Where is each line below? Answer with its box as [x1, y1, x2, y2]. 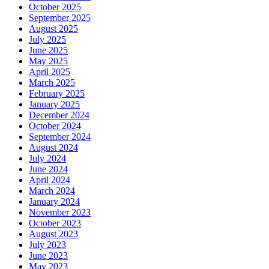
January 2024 [29, 196, 80, 207]
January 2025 [29, 98, 80, 109]
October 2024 [29, 120, 81, 131]
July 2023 [29, 239, 66, 250]
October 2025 [29, 1, 81, 12]
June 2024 [29, 163, 68, 174]
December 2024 [29, 109, 89, 120]
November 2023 [29, 207, 91, 217]
